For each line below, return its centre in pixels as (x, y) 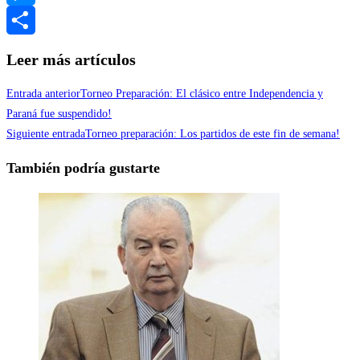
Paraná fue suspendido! (59, 114)
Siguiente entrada (46, 134)
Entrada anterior (43, 94)
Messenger (30, 19)
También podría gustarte (83, 168)
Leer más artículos (71, 59)
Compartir (30, 48)
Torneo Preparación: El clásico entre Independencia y (202, 94)
